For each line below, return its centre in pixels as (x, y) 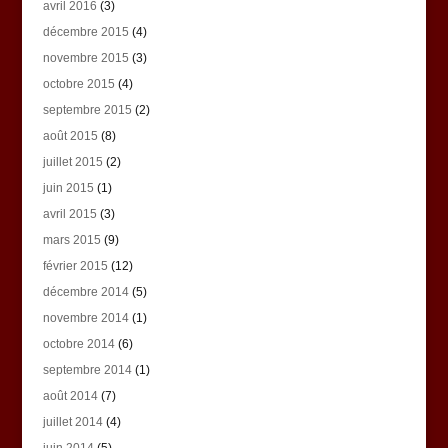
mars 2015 (71, 239)
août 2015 (70, 135)
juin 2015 (68, 187)
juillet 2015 (72, 161)
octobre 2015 (78, 83)
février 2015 (75, 265)
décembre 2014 (85, 291)
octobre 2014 (78, 343)
